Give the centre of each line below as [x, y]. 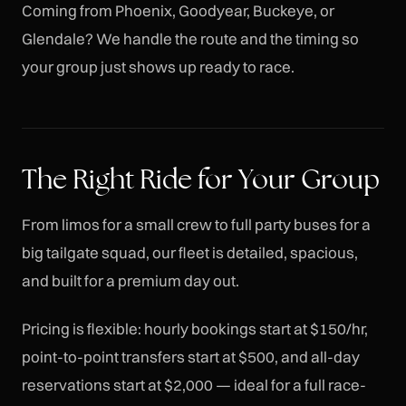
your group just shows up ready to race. [158, 67]
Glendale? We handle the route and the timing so [190, 39]
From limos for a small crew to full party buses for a [196, 225]
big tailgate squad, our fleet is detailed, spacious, [190, 253]
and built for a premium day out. [130, 281]
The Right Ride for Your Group [201, 179]
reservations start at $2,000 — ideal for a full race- [194, 384]
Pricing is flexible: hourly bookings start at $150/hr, [195, 328]
